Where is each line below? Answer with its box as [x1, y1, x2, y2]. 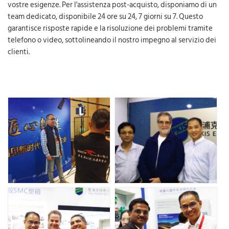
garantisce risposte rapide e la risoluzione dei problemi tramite [8, 22, 213, 35]
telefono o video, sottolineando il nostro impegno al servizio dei [8, 34, 216, 47]
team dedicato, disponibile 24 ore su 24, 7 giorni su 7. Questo [8, 10, 203, 23]
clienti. [8, 45, 30, 58]
